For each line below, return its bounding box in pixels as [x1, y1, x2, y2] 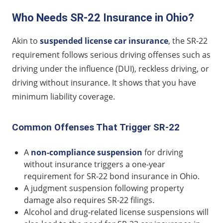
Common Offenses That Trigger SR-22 [12, 122, 180, 133]
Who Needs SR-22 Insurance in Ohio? [12, 11, 194, 24]
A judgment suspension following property [24, 183, 184, 194]
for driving [142, 147, 183, 158]
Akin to [12, 35, 40, 46]
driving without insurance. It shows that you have [12, 77, 196, 88]
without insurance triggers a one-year [24, 159, 165, 170]
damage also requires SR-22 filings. [24, 195, 154, 206]
